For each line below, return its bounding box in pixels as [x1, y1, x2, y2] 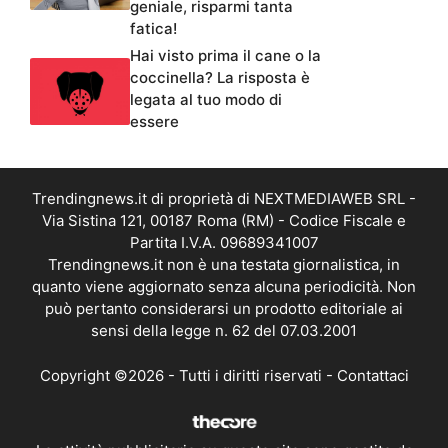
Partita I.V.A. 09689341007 [129, 233, 319, 253]
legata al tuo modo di [130, 90, 282, 110]
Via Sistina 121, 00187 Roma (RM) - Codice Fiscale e [42, 211, 406, 231]
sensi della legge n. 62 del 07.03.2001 [91, 321, 357, 341]
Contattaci [336, 365, 409, 385]
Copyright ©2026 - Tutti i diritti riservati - [39, 365, 337, 385]
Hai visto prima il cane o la [130, 46, 321, 66]
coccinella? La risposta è [130, 68, 310, 88]
